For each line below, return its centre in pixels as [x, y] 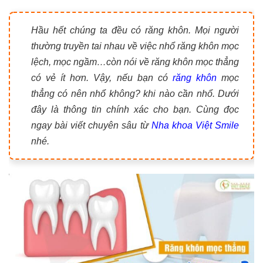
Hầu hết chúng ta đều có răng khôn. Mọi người [135, 30]
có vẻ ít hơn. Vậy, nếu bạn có [102, 78]
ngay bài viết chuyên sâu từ [90, 125]
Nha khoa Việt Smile [194, 125]
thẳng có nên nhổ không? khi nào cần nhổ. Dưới [135, 94]
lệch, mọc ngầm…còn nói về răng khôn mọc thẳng [135, 62]
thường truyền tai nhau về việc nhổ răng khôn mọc [135, 46]
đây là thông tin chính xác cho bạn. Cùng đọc [135, 109]
